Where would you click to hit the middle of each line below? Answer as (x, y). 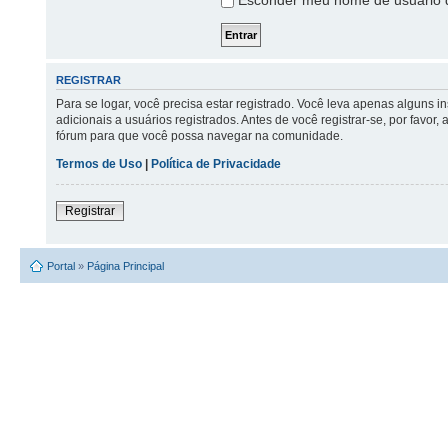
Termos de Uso (99, 163)
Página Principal (125, 265)
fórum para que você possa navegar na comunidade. (200, 135)
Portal (61, 265)
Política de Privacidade (216, 163)
